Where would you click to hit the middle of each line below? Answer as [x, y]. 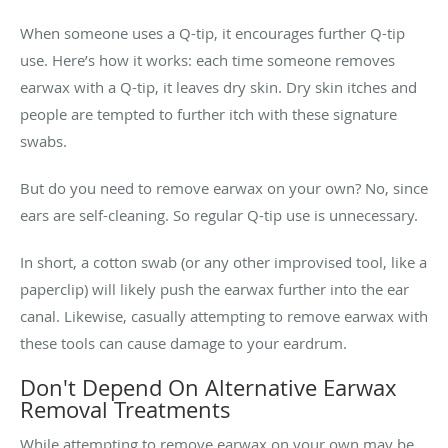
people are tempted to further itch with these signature [208, 113]
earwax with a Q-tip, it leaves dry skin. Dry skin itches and [218, 86]
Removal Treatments [125, 409]
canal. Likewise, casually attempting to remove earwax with [224, 315]
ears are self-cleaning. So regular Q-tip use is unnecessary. [219, 214]
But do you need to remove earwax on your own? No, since [224, 187]
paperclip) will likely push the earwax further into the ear [214, 288]
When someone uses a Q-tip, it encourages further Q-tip [212, 32]
